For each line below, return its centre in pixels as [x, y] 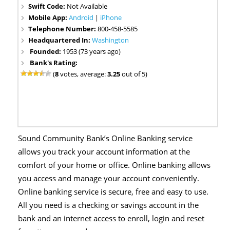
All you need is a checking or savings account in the [108, 205]
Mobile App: [49, 18]
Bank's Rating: [54, 63]
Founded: [46, 52]
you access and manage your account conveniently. [109, 178]
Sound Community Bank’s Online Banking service [105, 138]
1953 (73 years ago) [92, 52]
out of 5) [134, 74]
